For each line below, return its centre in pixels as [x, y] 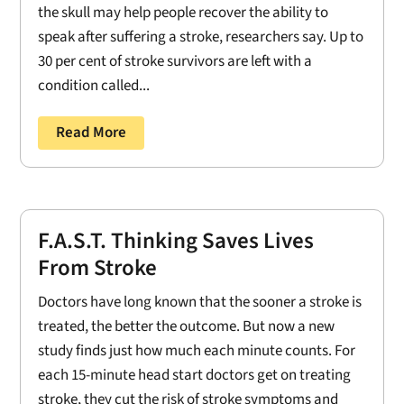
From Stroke [98, 268]
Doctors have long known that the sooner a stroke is [200, 303]
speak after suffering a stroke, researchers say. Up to [201, 37]
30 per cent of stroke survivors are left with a [175, 61]
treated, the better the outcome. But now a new [187, 327]
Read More [92, 132]
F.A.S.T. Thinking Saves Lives [176, 241]
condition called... [94, 85]
